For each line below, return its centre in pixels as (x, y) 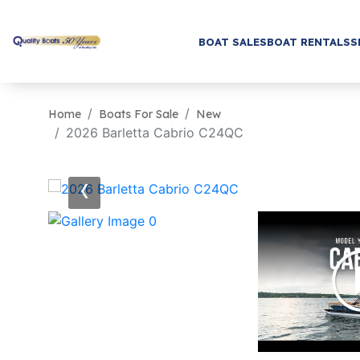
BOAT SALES (232, 41)
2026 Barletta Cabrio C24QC (155, 133)
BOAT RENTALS (308, 41)
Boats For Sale (139, 114)
